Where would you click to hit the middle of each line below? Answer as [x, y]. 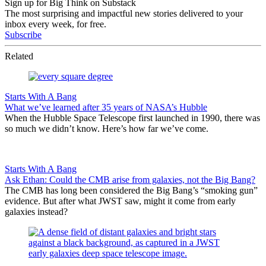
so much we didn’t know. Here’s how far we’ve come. [107, 128]
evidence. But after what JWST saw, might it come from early [120, 201]
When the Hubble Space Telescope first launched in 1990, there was [132, 118]
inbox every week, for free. [56, 24]
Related [19, 56]
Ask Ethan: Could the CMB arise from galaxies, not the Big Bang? [130, 179]
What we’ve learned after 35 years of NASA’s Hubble [106, 107]
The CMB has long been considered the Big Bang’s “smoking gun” [131, 190]
